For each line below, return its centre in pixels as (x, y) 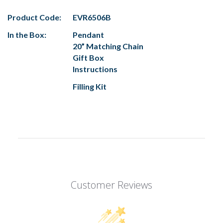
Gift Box (88, 58)
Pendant (88, 35)
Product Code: (34, 17)
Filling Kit (90, 87)
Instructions (95, 69)
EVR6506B (92, 17)
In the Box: (27, 35)
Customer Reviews (111, 185)
